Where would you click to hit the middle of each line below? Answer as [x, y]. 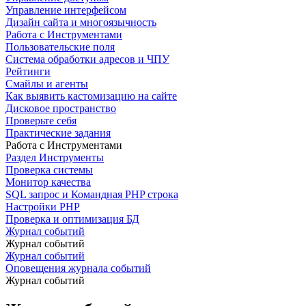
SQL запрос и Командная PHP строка [92, 194]
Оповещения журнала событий [78, 268]
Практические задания [58, 133]
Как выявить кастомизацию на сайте [91, 96]
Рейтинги [28, 71]
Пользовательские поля [60, 47]
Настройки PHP [43, 207]
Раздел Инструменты [55, 157]
